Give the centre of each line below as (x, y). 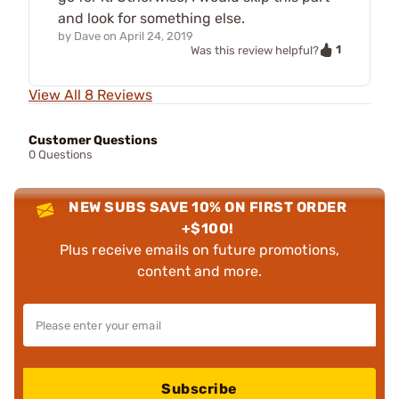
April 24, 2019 (156, 36)
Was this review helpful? (255, 50)
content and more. (199, 272)
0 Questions (61, 155)
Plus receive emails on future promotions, (199, 250)
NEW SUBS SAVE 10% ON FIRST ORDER (208, 208)
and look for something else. (151, 18)
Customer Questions (93, 141)
